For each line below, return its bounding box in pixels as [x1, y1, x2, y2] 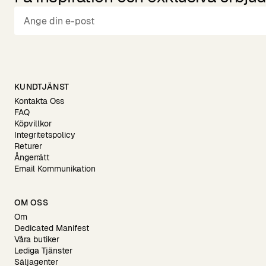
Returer [14, 141, 42, 151]
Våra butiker [14, 234, 59, 245]
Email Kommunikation [14, 163, 96, 174]
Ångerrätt [14, 152, 49, 163]
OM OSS [14, 197, 49, 208]
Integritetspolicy [14, 129, 75, 140]
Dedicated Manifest [14, 223, 89, 233]
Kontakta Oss [14, 96, 64, 106]
